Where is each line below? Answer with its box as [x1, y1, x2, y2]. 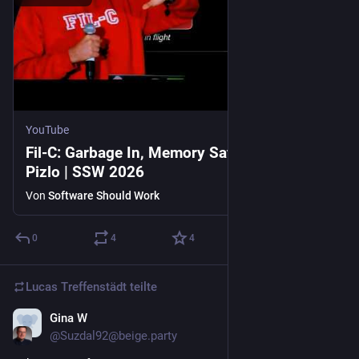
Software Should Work [48, 188, 159, 202]
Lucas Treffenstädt [26, 279, 127, 294]
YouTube [26, 123, 69, 136]
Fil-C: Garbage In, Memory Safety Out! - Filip [26, 143, 328, 162]
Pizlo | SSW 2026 [26, 162, 144, 181]
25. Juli [308, 312, 346, 327]
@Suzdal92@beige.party [50, 328, 177, 343]
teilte [127, 279, 157, 294]
